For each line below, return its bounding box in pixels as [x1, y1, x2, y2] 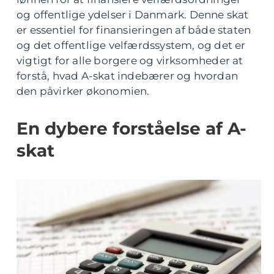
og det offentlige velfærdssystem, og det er [17, 39, 246, 51]
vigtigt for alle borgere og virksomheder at [17, 54, 243, 67]
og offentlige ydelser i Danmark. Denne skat [17, 9, 249, 21]
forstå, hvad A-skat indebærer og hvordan [17, 70, 239, 82]
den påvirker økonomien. [17, 85, 150, 97]
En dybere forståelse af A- [17, 118, 246, 139]
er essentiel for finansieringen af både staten [17, 24, 251, 36]
